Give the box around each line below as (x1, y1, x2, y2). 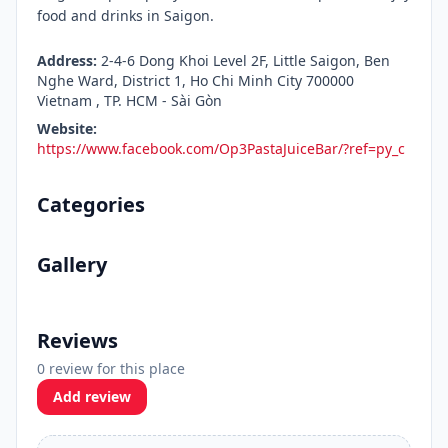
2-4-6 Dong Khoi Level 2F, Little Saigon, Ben (97, 51, 390, 70)
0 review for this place (37, 359, 185, 378)
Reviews (37, 327, 118, 354)
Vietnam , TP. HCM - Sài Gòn (37, 91, 222, 110)
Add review (53, 387, 131, 406)
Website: (37, 119, 97, 138)
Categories (37, 191, 145, 218)
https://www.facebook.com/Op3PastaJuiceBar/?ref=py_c (37, 139, 405, 158)
